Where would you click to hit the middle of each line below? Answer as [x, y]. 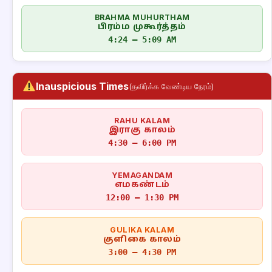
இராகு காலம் [142, 130]
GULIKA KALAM [142, 230]
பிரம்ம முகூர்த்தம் [142, 27]
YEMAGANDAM [142, 175]
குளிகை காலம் [142, 240]
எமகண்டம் [142, 185]
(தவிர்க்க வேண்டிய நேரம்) [171, 86]
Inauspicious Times [82, 86]
